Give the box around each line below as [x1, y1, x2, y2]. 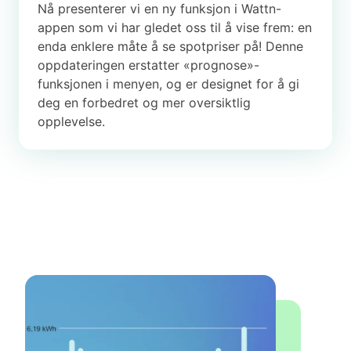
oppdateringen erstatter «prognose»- [38, 57, 259, 74]
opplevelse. [38, 114, 105, 130]
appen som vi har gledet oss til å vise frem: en [38, 20, 312, 36]
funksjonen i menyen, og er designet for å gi [38, 76, 299, 92]
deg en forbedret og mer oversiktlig [38, 95, 251, 111]
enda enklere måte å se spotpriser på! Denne [38, 38, 303, 55]
